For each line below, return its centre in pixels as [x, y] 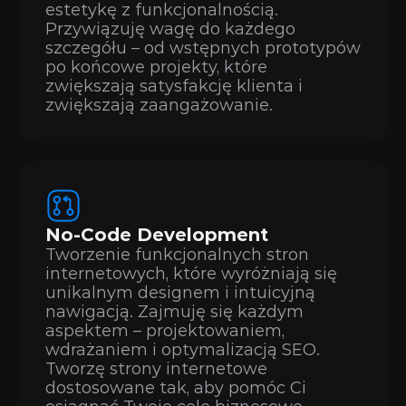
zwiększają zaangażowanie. [159, 105]
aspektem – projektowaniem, [165, 331]
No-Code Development [157, 235]
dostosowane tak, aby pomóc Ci [176, 388]
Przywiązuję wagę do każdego [170, 29]
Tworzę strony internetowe [156, 369]
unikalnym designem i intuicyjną [180, 293]
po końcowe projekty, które [156, 67]
